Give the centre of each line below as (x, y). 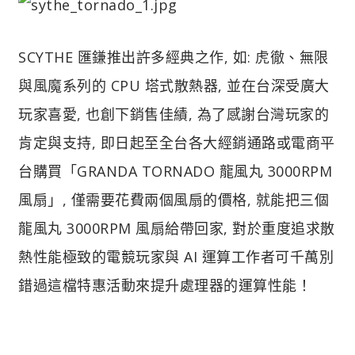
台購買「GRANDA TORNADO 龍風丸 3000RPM (175, 171)
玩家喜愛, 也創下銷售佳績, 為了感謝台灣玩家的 (174, 114)
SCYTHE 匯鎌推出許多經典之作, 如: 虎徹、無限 (174, 57)
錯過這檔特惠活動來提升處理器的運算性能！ (165, 285)
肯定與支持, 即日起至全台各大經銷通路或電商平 (177, 142)
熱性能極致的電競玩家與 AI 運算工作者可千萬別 (176, 256)
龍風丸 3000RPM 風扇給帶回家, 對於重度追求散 (177, 228)
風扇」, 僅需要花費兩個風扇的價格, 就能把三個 (174, 199)
